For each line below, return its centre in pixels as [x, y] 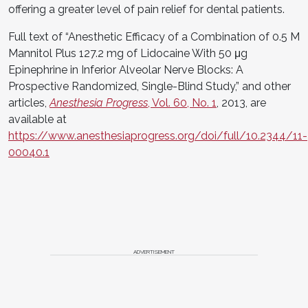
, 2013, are [241, 102]
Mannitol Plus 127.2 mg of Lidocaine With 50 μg [128, 53]
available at [37, 119]
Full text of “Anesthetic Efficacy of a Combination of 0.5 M [154, 36]
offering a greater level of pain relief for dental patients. [146, 9]
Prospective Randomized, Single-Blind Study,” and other [150, 86]
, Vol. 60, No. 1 [182, 102]
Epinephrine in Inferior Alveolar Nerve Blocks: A [126, 69]
